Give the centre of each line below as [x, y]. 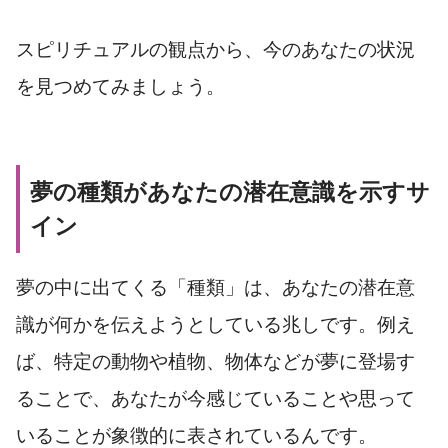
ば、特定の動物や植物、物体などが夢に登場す [215, 362]
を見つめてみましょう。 [120, 87]
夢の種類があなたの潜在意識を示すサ [230, 192]
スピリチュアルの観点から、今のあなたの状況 [215, 50]
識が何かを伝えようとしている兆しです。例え [215, 325]
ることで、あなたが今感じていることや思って [215, 399]
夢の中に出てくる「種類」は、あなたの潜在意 [215, 288]
